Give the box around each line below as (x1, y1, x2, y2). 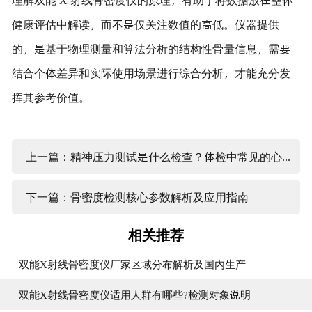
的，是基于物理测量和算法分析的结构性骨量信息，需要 (11, 40, 290, 56)
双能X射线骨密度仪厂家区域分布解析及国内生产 (18, 256, 246, 272)
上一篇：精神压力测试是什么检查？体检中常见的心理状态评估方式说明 (281, 148, 290, 165)
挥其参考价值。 (11, 88, 90, 105)
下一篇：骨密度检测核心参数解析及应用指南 (25, 189, 249, 205)
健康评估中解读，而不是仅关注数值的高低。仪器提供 (11, 15, 279, 32)
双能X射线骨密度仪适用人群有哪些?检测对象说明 (18, 287, 251, 302)
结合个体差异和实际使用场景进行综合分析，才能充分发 (11, 64, 290, 81)
